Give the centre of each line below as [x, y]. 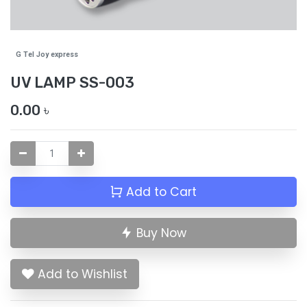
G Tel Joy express [47, 55]
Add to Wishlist [83, 274]
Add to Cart [160, 192]
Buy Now [160, 233]
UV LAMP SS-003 [72, 83]
